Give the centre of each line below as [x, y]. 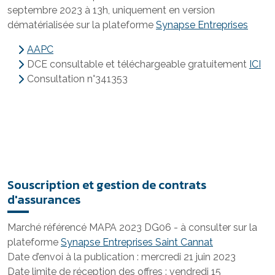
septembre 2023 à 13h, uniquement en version [111, 10]
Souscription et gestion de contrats [107, 185]
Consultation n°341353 [77, 79]
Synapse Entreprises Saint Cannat [137, 242]
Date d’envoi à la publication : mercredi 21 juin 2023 [122, 257]
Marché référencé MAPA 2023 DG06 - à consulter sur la [132, 227]
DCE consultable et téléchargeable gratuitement [138, 64]
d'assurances [44, 199]
